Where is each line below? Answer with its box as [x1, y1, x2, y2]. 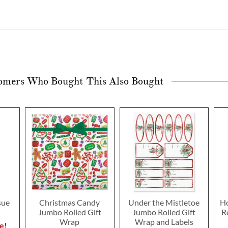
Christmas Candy [39, 197, 100, 208]
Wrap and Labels [134, 217, 193, 227]
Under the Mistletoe [128, 197, 200, 208]
